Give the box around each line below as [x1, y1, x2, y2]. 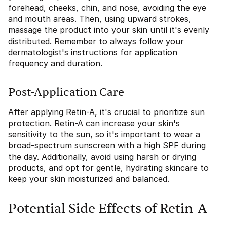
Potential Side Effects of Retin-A [8, 202, 207, 215]
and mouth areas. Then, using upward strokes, [8, 14, 191, 24]
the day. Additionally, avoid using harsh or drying [8, 152, 196, 162]
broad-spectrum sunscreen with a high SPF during [8, 140, 206, 150]
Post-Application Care [8, 87, 124, 98]
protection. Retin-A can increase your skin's [8, 118, 180, 128]
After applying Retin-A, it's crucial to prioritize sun [8, 107, 205, 117]
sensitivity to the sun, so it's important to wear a [8, 129, 200, 139]
